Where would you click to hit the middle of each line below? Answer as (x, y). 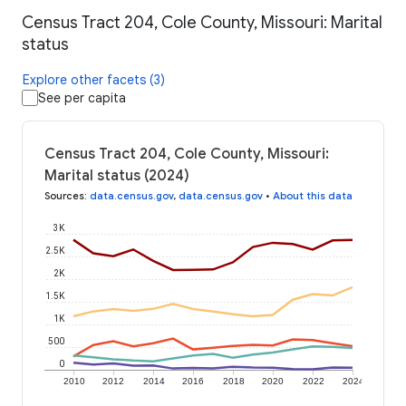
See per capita (82, 98)
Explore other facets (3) (94, 80)
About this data (313, 196)
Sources (64, 196)
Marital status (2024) (117, 176)
